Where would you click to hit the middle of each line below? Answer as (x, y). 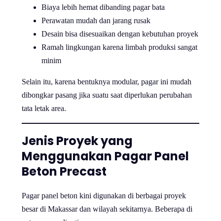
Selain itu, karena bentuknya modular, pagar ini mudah (107, 81)
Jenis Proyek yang (77, 141)
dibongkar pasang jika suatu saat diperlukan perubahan (107, 95)
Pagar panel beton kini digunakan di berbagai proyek (104, 196)
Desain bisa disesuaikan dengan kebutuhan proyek (120, 34)
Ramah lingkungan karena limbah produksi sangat (119, 47)
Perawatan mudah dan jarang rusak (96, 20)
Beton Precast (64, 172)
